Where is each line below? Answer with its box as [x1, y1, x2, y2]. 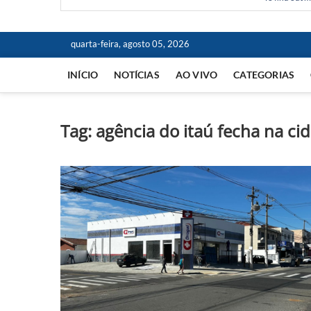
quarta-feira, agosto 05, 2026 [71, 38, 190, 49]
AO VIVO [175, 69, 218, 81]
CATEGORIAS [233, 69, 295, 81]
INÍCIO [67, 69, 99, 81]
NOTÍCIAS [114, 69, 160, 81]
